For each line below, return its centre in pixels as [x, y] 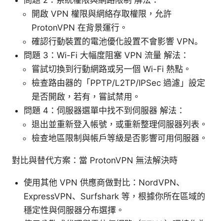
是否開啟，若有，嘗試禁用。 [86, 97]
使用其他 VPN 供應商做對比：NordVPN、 [104, 183]
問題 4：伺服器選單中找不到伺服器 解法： [104, 111]
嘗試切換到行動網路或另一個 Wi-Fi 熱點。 [111, 69]
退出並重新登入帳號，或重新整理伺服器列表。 [120, 125]
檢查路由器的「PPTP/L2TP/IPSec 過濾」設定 [118, 83]
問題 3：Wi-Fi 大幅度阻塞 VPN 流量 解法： [106, 55]
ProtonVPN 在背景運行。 [80, 28]
